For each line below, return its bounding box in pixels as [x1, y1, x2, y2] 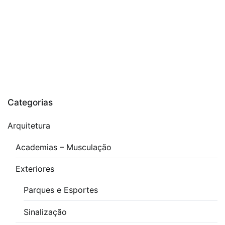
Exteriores [16, 163, 54, 174]
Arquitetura [8, 121, 50, 131]
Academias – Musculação [16, 142, 111, 152]
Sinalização [24, 206, 67, 217]
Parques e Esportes [24, 185, 98, 195]
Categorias [8, 96, 53, 107]
